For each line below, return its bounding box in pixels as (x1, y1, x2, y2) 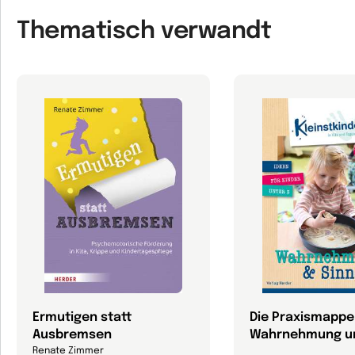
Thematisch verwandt (17, 19, 272, 44)
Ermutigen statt (32, 311, 132, 324)
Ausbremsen (32, 328, 112, 342)
